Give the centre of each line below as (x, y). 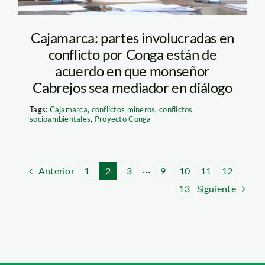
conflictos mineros (123, 109)
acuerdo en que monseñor (132, 70)
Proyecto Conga (123, 119)
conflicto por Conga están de (132, 54)
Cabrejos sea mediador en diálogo (132, 87)
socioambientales (60, 119)
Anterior (56, 170)
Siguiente (216, 188)
